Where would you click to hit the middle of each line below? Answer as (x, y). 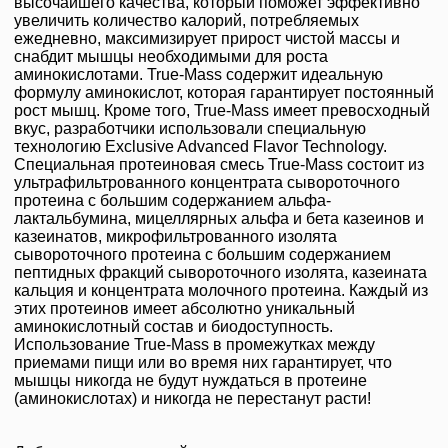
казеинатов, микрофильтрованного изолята (175, 237)
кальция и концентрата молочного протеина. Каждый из (221, 291)
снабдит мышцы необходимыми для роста (171, 57)
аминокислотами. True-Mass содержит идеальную (198, 75)
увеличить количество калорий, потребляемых (186, 21)
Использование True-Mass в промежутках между (194, 345)
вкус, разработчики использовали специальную (190, 129)
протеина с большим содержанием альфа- (172, 201)
